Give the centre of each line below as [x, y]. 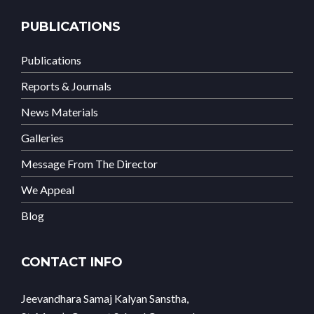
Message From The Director [89, 164]
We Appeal [48, 190]
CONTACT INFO [72, 262]
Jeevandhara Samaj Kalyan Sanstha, [105, 299]
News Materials [60, 112]
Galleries [42, 138]
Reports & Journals [66, 86]
